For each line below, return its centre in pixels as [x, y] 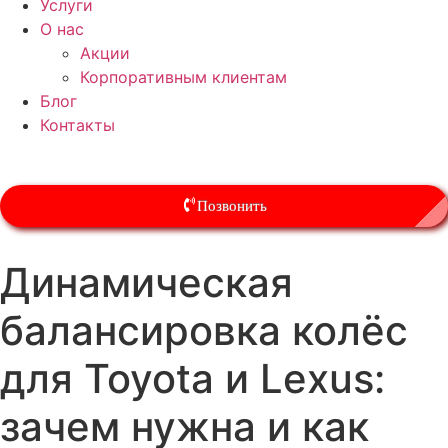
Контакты [77, 124]
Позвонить [231, 205]
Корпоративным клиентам [183, 76]
